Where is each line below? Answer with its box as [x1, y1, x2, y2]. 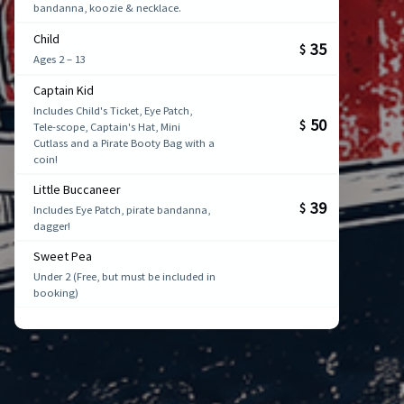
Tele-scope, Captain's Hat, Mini [33, 119, 180, 133]
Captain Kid [33, 81, 94, 98]
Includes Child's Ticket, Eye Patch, [33, 103, 192, 117]
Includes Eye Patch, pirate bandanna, [33, 202, 210, 216]
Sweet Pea [33, 247, 92, 264]
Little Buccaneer [33, 180, 121, 197]
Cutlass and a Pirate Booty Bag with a [33, 135, 215, 150]
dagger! [33, 218, 70, 233]
